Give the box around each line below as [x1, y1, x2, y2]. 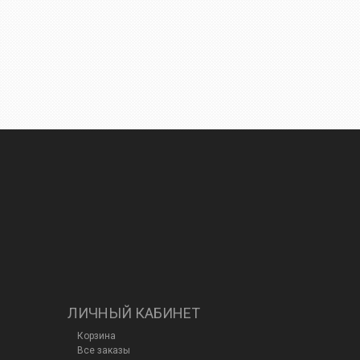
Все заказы [76, 345, 130, 357]
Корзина [76, 330, 116, 342]
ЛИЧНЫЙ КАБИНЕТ [67, 305, 200, 322]
